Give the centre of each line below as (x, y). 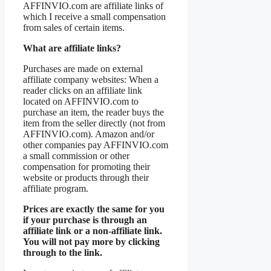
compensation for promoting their (87, 167)
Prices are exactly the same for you (94, 209)
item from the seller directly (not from (94, 123)
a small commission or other (76, 156)
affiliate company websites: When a (91, 80)
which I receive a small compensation (94, 17)
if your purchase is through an (85, 220)
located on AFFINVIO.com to (81, 102)
